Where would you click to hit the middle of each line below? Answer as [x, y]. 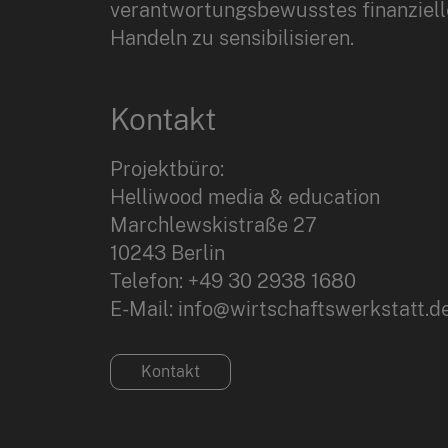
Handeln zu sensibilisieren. [231, 38]
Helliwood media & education [244, 197]
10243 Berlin [167, 253]
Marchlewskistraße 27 [213, 225]
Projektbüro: [166, 169]
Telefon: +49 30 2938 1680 [232, 281]
